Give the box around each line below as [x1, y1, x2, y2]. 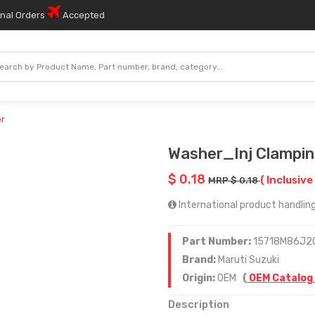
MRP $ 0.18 [208, 175, 260, 186]
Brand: [182, 254, 218, 266]
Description [168, 298, 229, 311]
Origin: [182, 272, 217, 284]
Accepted [60, 10, 105, 20]
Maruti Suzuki [218, 254, 279, 266]
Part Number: [182, 236, 253, 247]
